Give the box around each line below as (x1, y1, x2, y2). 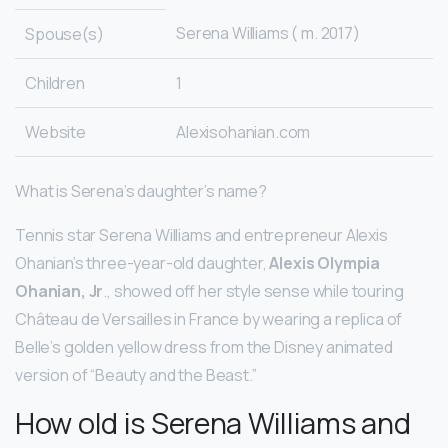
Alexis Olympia (269, 252, 381, 275)
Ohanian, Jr (15, 280, 104, 303)
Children (25, 72, 85, 95)
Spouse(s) (25, 23, 104, 46)
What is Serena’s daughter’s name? (15, 180, 267, 203)
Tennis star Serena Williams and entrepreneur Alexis (15, 224, 388, 247)
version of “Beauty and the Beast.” (15, 364, 257, 387)
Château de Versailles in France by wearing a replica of (15, 308, 403, 331)
